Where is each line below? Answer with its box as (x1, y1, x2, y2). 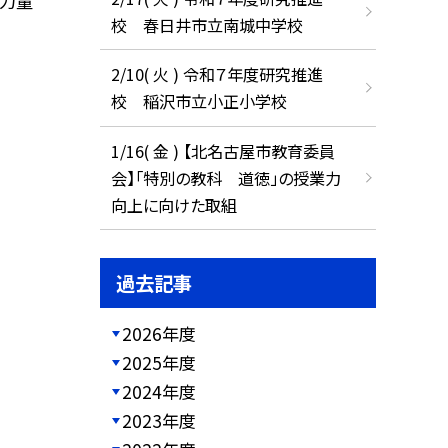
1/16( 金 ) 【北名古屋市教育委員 (110, 138, 335, 163)
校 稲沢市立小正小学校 (110, 89, 287, 114)
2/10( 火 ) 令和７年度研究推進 (110, 62, 323, 87)
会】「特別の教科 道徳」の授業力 (110, 165, 341, 190)
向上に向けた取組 (110, 192, 237, 217)
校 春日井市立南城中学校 (110, 12, 303, 37)
